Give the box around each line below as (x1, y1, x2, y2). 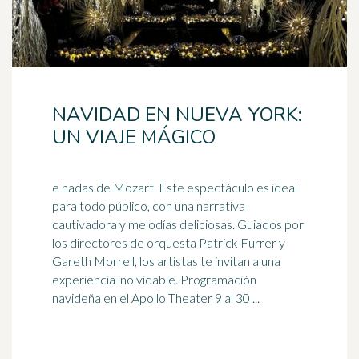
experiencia (52, 272, 118, 287)
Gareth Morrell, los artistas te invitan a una (52, 253, 280, 268)
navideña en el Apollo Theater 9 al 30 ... (52, 290, 260, 305)
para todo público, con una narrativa (52, 198, 245, 213)
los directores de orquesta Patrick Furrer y (52, 235, 285, 250)
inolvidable (118, 272, 175, 287)
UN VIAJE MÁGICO (52, 124, 216, 150)
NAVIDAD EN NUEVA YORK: (52, 102, 302, 127)
